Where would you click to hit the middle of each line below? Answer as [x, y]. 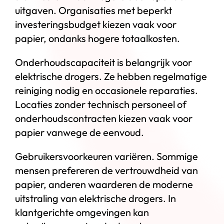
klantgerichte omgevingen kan [82, 212]
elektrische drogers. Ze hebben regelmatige [111, 76]
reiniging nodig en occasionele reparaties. [106, 90]
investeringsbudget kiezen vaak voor [95, 24]
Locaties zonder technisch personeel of [100, 104]
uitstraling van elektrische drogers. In [95, 198]
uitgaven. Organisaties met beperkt [93, 10]
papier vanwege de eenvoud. [79, 132]
